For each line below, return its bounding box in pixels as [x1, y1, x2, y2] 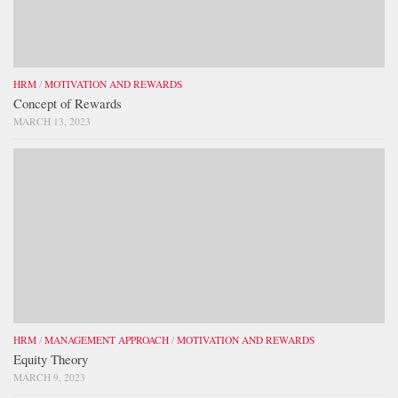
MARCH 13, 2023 [13, 114, 91, 128]
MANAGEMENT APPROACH [44, 332, 169, 346]
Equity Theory [13, 349, 88, 368]
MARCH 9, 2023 [13, 370, 85, 384]
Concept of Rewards [13, 93, 122, 112]
